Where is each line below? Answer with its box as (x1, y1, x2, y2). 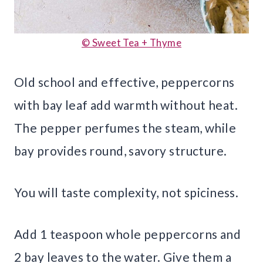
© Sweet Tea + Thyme (82, 36, 181, 49)
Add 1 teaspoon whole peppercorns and (14, 227, 241, 242)
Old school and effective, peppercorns (14, 75, 235, 90)
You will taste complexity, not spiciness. (14, 185, 239, 200)
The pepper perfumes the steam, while (14, 120, 237, 136)
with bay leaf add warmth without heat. (14, 97, 238, 113)
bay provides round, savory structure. (14, 143, 227, 159)
